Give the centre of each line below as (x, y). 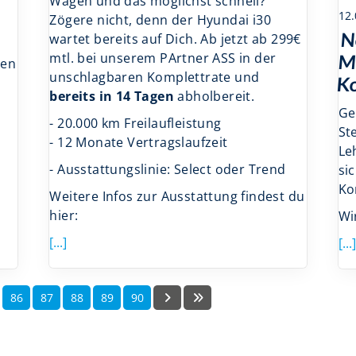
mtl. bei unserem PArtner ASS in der (163, 58)
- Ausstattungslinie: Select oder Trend (168, 170)
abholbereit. (216, 97)
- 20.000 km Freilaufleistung (135, 124)
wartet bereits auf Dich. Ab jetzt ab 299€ (175, 39)
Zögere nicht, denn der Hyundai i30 (160, 20)
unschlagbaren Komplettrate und (155, 77)
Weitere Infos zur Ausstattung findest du (177, 197)
